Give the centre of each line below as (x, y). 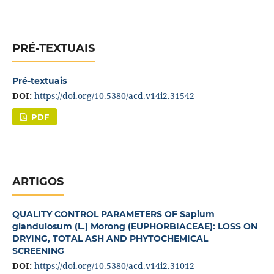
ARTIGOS (38, 181)
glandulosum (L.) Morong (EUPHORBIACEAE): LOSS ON (135, 226)
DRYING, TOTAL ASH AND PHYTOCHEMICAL (110, 238)
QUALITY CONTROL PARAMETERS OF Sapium (113, 214)
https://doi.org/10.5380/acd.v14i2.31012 (114, 265)
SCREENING (38, 250)
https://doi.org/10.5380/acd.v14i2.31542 (114, 96)
